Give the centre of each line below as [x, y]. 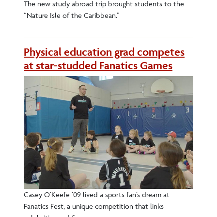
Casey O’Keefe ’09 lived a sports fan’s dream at [97, 195]
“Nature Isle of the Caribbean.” [72, 15]
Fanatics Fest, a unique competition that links [94, 206]
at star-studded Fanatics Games [98, 66]
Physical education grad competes [104, 52]
